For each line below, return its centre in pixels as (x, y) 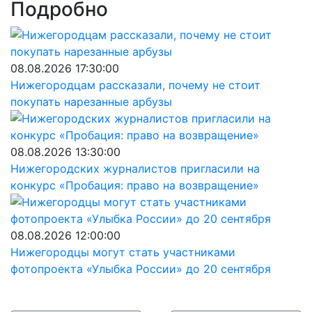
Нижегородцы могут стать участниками (123, 252)
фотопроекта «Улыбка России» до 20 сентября (141, 269)
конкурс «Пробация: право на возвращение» (135, 185)
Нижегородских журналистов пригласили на (135, 169)
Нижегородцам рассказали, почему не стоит (135, 85)
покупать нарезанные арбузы (91, 102)
